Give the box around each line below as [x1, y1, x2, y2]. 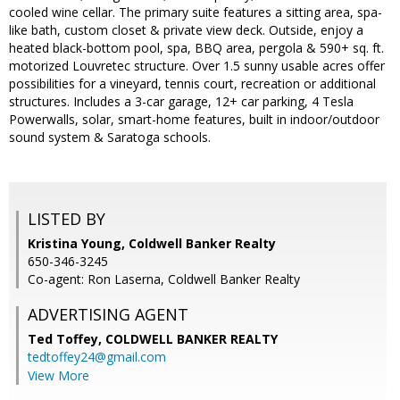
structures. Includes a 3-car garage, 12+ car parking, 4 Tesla [9, 93, 354, 111]
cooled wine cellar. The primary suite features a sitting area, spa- [9, 4, 382, 21]
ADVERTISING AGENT [28, 304, 188, 326]
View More [28, 367, 89, 385]
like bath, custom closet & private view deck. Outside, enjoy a [9, 21, 363, 39]
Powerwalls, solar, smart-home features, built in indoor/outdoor [9, 111, 379, 129]
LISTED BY [28, 208, 105, 230]
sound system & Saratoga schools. [9, 129, 211, 146]
